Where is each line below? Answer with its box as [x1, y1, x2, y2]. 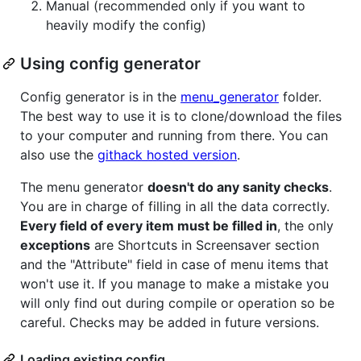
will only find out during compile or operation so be [20, 294, 334, 311]
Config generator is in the [20, 88, 180, 105]
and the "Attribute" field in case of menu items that [20, 255, 329, 272]
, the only [277, 217, 334, 234]
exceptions [20, 236, 90, 253]
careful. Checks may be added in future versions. [20, 313, 319, 330]
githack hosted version [98, 146, 237, 163]
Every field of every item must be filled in [20, 217, 277, 234]
